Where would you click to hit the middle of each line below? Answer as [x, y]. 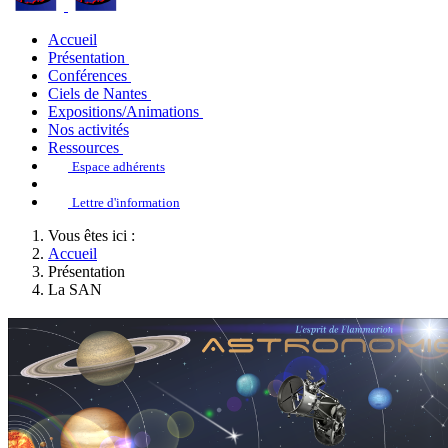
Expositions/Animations [123, 111]
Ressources [83, 147]
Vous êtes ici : [95, 235]
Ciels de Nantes [97, 93]
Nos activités [88, 129]
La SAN [75, 289]
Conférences [87, 75]
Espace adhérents [118, 166]
